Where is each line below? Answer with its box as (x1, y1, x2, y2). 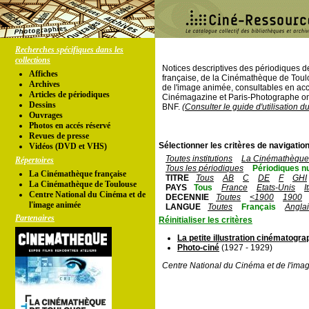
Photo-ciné (177, 243, 219, 252)
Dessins (29, 100, 56, 110)
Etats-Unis (257, 183, 295, 192)
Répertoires (15, 155, 54, 165)
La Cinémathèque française (29, 169, 126, 179)
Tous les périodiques (166, 163, 243, 173)
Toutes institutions (166, 154, 232, 163)
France (221, 183, 248, 192)
